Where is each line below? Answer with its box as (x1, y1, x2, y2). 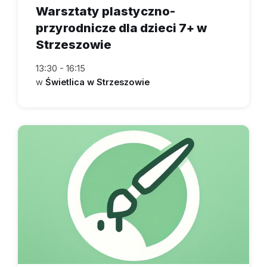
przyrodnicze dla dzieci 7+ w (36, 20, 207, 36)
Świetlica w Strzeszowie (45, 77, 150, 88)
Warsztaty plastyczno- (36, 4, 175, 19)
